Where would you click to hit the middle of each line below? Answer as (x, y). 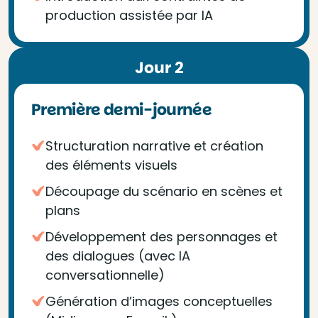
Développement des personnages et (161, 237)
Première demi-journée (122, 110)
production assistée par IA (129, 15)
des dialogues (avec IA (118, 256)
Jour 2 (159, 68)
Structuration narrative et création (154, 146)
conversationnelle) (105, 275)
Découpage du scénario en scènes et (164, 191)
